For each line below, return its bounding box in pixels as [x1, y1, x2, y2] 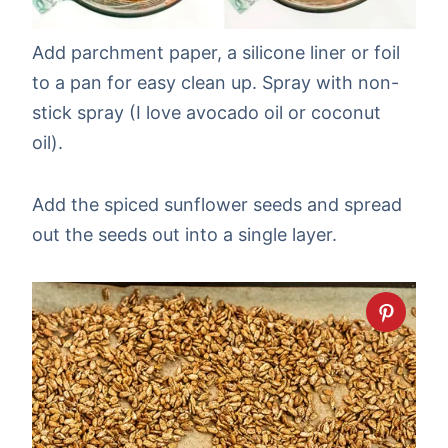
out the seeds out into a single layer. [32, 224, 337, 246]
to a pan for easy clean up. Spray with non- [32, 72, 399, 94]
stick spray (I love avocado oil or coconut [32, 102, 381, 124]
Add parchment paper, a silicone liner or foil [32, 42, 400, 64]
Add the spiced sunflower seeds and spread [32, 194, 402, 216]
